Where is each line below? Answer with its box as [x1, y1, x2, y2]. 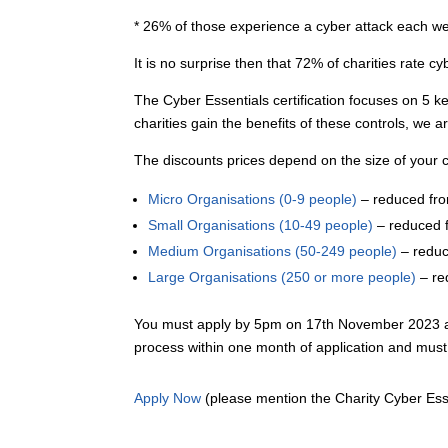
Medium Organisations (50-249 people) [148, 243, 398, 260]
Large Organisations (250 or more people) [148, 269, 417, 286]
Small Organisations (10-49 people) [148, 217, 374, 234]
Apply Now [134, 390, 202, 407]
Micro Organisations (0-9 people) [148, 191, 358, 208]
